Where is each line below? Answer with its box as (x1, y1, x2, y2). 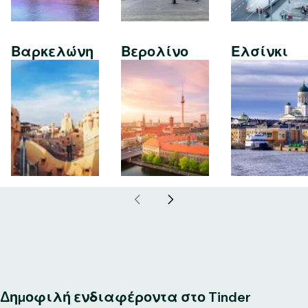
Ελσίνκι (231, 43, 288, 60)
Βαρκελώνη (11, 43, 93, 60)
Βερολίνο (121, 43, 188, 60)
